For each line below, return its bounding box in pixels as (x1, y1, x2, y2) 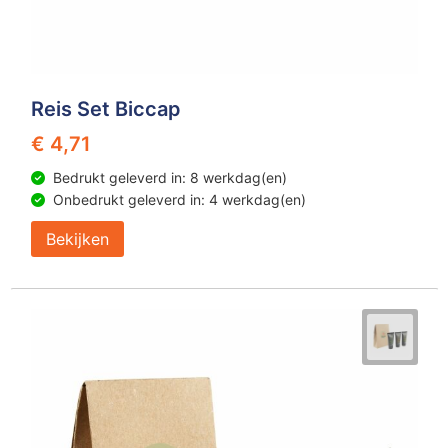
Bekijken (45, 229, 109, 249)
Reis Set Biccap (30, 97, 181, 121)
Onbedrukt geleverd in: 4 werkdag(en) (52, 191, 306, 208)
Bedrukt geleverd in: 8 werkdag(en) (52, 169, 287, 186)
